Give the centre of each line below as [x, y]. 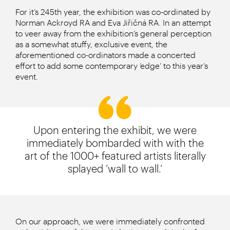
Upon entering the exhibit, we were [115, 130]
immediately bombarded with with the [115, 143]
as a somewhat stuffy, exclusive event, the [91, 44]
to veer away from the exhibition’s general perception [113, 33]
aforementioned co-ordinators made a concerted [106, 55]
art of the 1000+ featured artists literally [115, 156]
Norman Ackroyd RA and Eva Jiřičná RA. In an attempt [113, 22]
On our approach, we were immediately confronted [110, 221]
